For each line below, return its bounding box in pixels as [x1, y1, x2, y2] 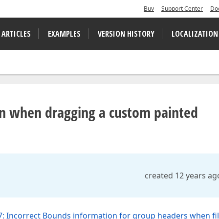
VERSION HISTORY [98, 28, 154, 39]
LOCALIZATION [172, 28, 218, 39]
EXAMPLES [48, 28, 81, 39]
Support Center [161, 4, 203, 13]
